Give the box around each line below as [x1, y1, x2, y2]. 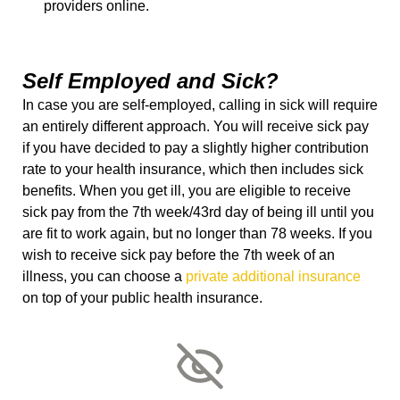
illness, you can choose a [22, 268, 186, 284]
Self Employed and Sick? [22, 68, 285, 93]
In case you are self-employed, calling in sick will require [22, 96, 378, 112]
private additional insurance [186, 268, 361, 284]
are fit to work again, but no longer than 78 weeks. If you [22, 225, 372, 241]
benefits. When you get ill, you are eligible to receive [22, 182, 351, 198]
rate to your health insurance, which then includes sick [22, 161, 363, 177]
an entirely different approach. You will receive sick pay [22, 118, 369, 134]
